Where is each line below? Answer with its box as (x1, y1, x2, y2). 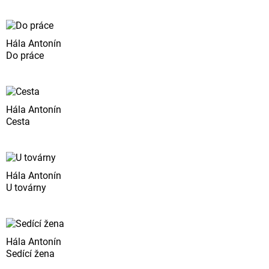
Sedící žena (6, 247, 55, 259)
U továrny (6, 181, 46, 193)
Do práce (6, 49, 44, 61)
